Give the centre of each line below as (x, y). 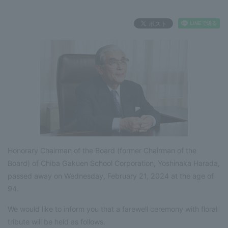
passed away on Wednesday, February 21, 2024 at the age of (111, 176)
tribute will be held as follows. (56, 221)
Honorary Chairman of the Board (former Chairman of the (102, 150)
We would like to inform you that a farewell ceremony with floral (112, 209)
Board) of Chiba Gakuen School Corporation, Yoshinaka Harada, (114, 163)
